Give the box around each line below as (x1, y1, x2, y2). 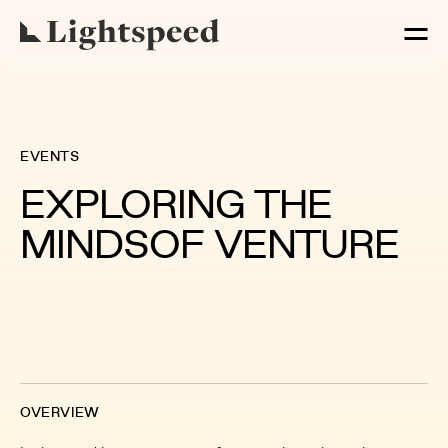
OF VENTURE (148, 230, 400, 265)
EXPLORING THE (20, 190, 333, 225)
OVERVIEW (20, 406, 100, 419)
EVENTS (20, 151, 80, 163)
